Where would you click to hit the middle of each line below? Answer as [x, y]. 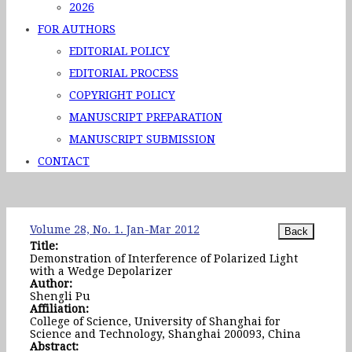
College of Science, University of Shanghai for [155, 321]
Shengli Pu [60, 296]
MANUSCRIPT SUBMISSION [142, 139]
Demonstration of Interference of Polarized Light [164, 258]
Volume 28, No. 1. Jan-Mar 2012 [115, 229]
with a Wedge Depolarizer [101, 271]
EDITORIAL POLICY [119, 51]
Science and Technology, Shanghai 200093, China [165, 334]
